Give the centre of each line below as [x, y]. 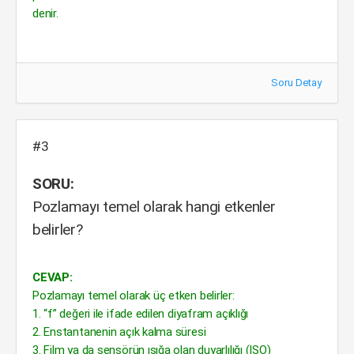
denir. [45, 13]
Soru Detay [296, 83]
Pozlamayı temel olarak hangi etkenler [154, 207]
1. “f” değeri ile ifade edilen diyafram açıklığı [141, 314]
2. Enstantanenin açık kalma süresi [119, 332]
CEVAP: [53, 277]
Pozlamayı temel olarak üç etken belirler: [134, 296]
